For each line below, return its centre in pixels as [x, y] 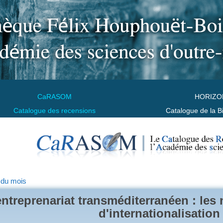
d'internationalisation [159, 213]
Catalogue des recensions [54, 111]
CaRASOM [54, 97]
